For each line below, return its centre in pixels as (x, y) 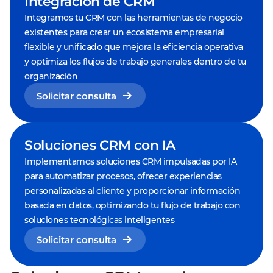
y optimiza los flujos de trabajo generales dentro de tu (135, 62)
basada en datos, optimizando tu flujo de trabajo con (132, 205)
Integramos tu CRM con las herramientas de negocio (133, 18)
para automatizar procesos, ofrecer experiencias (123, 176)
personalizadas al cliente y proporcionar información (132, 191)
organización (51, 76)
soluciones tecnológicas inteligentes (99, 220)
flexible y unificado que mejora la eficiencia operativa (134, 47)
